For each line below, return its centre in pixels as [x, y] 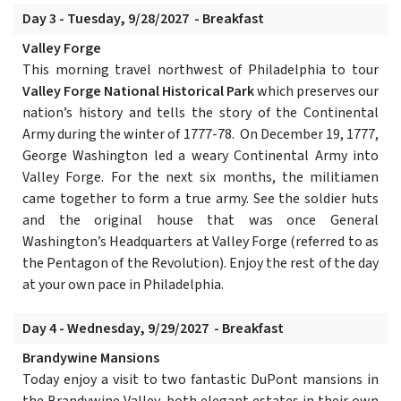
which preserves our [316, 92]
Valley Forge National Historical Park [138, 92]
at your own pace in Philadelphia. [123, 285]
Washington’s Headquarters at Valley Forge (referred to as [200, 242]
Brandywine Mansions [91, 358]
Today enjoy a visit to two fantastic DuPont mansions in [200, 380]
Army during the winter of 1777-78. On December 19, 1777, [200, 135]
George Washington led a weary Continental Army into [200, 156]
